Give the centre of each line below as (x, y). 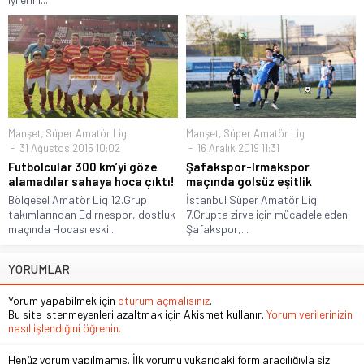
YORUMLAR (39, 269)
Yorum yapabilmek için (63, 300)
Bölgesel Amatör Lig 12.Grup (78, 199)
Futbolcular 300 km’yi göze (83, 166)
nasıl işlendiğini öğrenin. (65, 327)
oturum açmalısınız (164, 300)
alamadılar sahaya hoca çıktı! (91, 181)
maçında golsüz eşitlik (249, 181)
